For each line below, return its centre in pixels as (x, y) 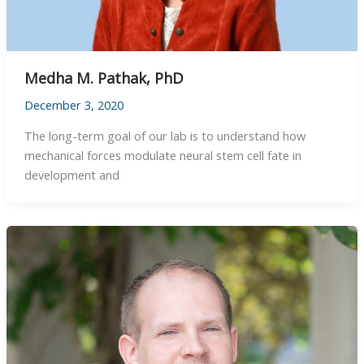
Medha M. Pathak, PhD (104, 78)
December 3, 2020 (74, 105)
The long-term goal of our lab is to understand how (165, 135)
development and (71, 174)
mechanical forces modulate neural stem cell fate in (162, 155)
